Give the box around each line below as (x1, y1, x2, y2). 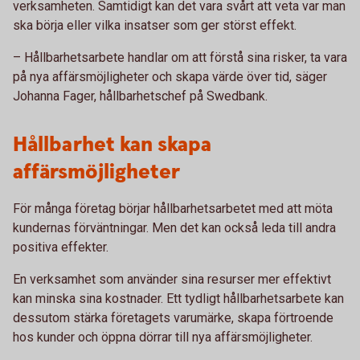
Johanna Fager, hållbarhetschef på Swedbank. (13, 88, 268, 104)
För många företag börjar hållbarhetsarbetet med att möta (13, 201, 333, 216)
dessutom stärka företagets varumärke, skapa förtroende (13, 310, 333, 325)
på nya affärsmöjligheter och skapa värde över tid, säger (13, 69, 327, 84)
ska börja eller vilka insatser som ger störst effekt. (13, 18, 297, 33)
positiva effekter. (13, 239, 108, 255)
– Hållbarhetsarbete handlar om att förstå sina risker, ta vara (13, 50, 347, 65)
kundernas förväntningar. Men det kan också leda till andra (13, 220, 336, 235)
